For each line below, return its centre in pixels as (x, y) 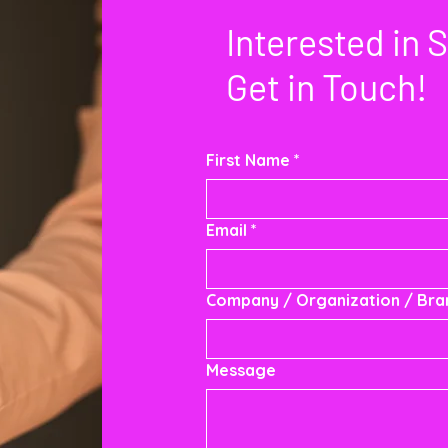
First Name (247, 160)
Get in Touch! (326, 86)
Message (240, 370)
